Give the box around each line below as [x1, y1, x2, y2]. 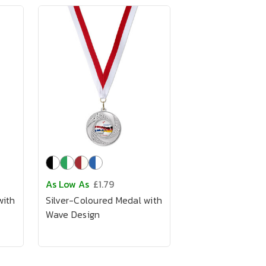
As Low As [45, 177, 89, 191]
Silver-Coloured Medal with [45, 193, 162, 207]
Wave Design [45, 207, 100, 221]
